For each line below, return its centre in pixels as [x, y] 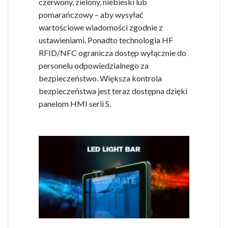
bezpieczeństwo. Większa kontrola [100, 78]
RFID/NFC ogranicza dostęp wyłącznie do [112, 53]
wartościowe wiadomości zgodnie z [101, 27]
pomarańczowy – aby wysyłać [91, 15]
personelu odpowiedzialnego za [94, 66]
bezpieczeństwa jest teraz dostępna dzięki [113, 91]
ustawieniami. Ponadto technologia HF [106, 40]
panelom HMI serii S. [75, 104]
